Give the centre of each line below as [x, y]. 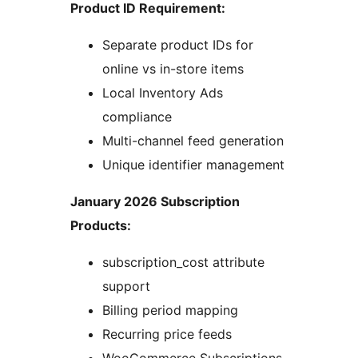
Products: [101, 226]
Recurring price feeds [167, 334]
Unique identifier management [193, 165]
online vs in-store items [173, 69]
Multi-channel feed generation [193, 141]
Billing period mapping [170, 310]
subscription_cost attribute [183, 263]
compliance [137, 117]
